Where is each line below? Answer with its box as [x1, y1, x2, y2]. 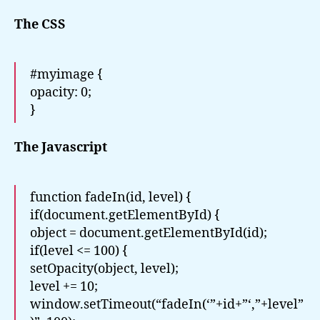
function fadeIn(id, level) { [30, 189, 191, 206]
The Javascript [14, 139, 107, 156]
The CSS [14, 16, 66, 33]
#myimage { [30, 66, 103, 83]
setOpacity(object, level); [30, 261, 179, 277]
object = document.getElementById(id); [30, 225, 267, 241]
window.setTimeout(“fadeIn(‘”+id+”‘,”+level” [30, 296, 304, 313]
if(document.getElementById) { [30, 207, 220, 224]
